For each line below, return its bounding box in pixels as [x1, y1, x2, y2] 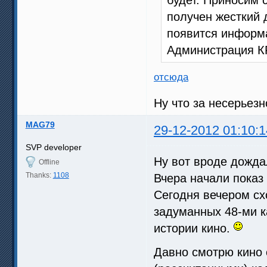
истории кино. [154, 221, 234, 235]
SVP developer [25, 142, 82, 152]
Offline [38, 157, 60, 166]
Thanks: [25, 170, 53, 179]
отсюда [154, 70, 188, 83]
